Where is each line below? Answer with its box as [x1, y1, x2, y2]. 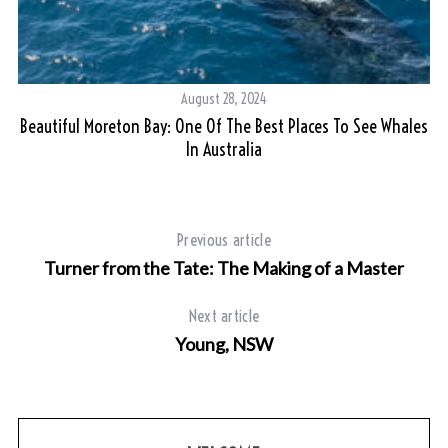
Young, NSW [175, 332, 273, 355]
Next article [188, 305, 260, 326]
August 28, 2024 [181, 89, 268, 108]
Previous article [176, 229, 272, 250]
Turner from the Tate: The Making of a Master [44, 256, 404, 279]
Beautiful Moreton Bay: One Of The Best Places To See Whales [20, 114, 429, 138]
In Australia [186, 137, 263, 161]
